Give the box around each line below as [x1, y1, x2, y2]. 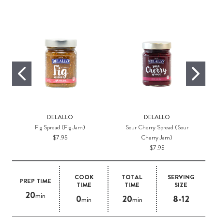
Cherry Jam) [141, 133, 173, 142]
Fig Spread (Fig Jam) [35, 123, 86, 132]
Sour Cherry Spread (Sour [125, 123, 188, 132]
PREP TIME [19, 176, 52, 186]
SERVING [167, 172, 195, 182]
